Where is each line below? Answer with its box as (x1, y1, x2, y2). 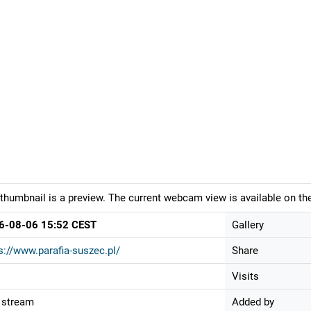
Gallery (232, 219, 264, 232)
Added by (232, 296, 274, 309)
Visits (232, 270, 259, 283)
